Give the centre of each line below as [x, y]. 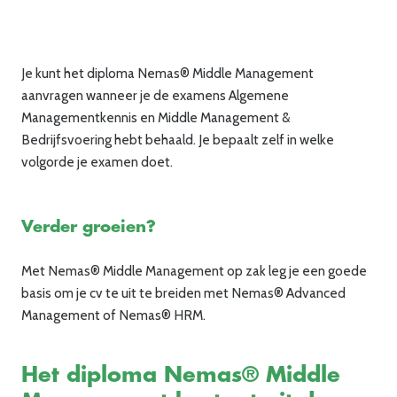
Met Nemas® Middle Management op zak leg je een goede [194, 270]
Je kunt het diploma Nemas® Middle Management [167, 73]
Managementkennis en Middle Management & [156, 117]
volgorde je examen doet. [97, 161]
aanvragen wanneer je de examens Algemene [155, 95]
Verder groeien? [89, 226]
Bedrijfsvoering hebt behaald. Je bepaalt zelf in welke [178, 139]
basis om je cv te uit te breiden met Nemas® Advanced [183, 292]
